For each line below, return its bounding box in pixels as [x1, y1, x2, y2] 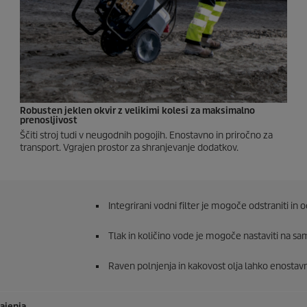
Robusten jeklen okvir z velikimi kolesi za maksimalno [20, 105, 255, 117]
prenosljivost [20, 114, 77, 127]
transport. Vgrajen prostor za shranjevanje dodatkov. [20, 142, 238, 154]
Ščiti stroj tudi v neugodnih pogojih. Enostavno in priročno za [20, 130, 273, 142]
